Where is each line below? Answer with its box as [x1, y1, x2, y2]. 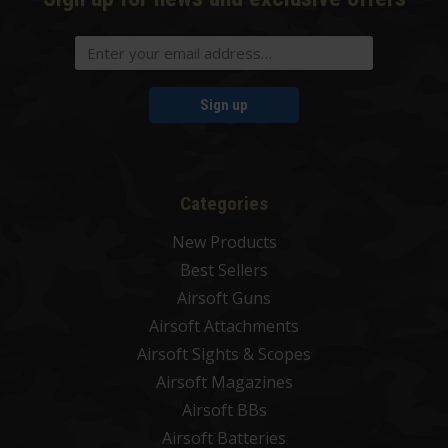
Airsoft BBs [181, 398, 267, 421]
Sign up [200, 95, 248, 114]
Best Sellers [180, 258, 268, 281]
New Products [171, 230, 277, 253]
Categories [180, 191, 268, 215]
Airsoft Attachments [149, 314, 299, 337]
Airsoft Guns [177, 286, 271, 309]
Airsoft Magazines [155, 370, 293, 393]
